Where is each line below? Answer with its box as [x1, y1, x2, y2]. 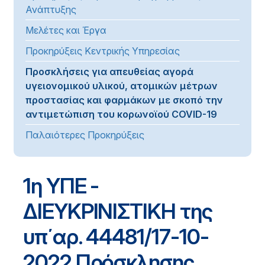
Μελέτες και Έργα [25, 24, 106, 36]
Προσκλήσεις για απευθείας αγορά [25, 66, 193, 77]
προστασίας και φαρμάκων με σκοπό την [25, 94, 223, 106]
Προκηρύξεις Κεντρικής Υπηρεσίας [25, 45, 180, 57]
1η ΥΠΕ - [23, 173, 99, 199]
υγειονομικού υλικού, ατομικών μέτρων [25, 80, 218, 92]
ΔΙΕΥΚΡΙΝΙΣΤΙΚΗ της [23, 198, 212, 224]
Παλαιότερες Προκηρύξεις [25, 129, 144, 141]
